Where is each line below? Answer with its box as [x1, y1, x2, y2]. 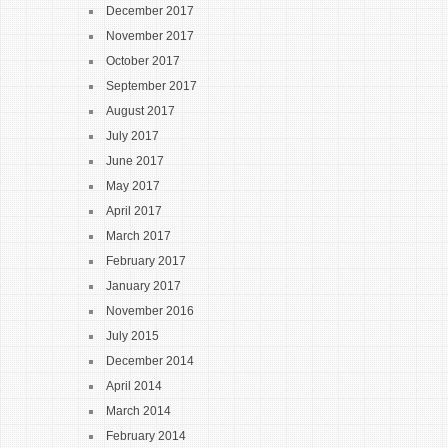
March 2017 [106, 229, 171, 243]
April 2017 [106, 204, 162, 218]
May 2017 [106, 179, 160, 193]
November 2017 [106, 29, 194, 43]
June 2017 [106, 154, 164, 168]
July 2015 [106, 329, 159, 343]
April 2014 [106, 379, 162, 393]
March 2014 [106, 404, 171, 418]
